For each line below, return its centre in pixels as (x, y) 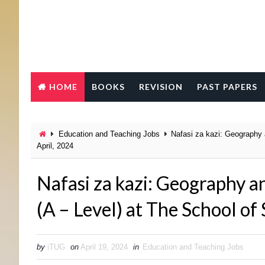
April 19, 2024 (104, 247)
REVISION (161, 87)
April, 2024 (55, 146)
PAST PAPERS (227, 87)
